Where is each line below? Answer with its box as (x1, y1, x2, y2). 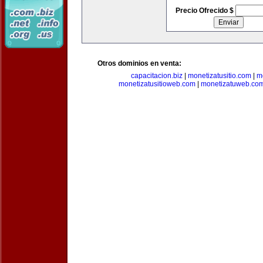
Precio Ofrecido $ (175, 6, 235, 15)
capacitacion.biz (130, 72, 183, 80)
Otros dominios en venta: (97, 59, 181, 68)
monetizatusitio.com (187, 72, 251, 80)
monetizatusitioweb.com (119, 80, 195, 88)
